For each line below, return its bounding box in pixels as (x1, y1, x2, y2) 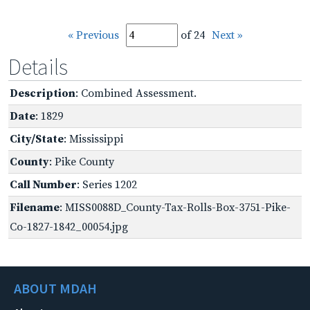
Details (8, 53, 68, 81)
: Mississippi (64, 131, 123, 146)
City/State (10, 131, 64, 146)
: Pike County (49, 154, 114, 169)
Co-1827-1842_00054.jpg (10, 219, 128, 234)
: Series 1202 (77, 177, 137, 192)
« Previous (67, 28, 119, 42)
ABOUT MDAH (14, 279, 97, 297)
